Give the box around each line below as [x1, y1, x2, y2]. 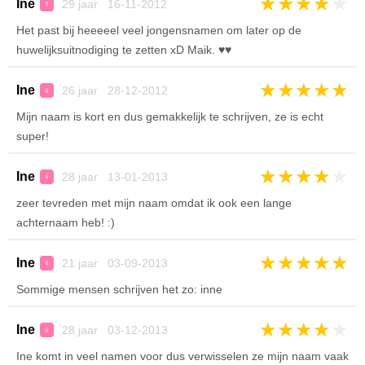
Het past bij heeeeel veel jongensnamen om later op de [16, 24, 301, 37]
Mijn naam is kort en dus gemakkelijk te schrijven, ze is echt [16, 110, 323, 123]
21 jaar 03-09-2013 [59, 257, 168, 270]
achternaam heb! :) [16, 216, 115, 229]
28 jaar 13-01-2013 [59, 170, 168, 183]
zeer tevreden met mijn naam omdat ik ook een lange [16, 196, 292, 209]
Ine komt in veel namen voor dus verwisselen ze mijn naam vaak [16, 350, 349, 363]
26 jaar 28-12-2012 [59, 84, 168, 97]
